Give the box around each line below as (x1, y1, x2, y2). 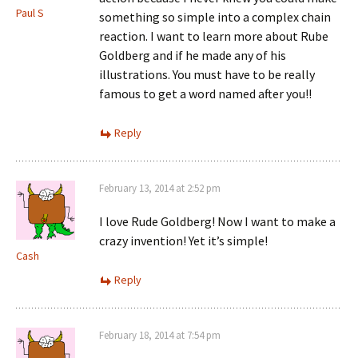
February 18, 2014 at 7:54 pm (99, 328, 221, 342)
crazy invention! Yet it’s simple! (99, 233, 268, 249)
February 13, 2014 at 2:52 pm (99, 181, 221, 195)
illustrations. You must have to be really (99, 66, 315, 82)
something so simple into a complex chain (99, 9, 331, 25)
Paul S (16, 6, 44, 20)
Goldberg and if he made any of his (99, 47, 286, 63)
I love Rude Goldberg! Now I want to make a (99, 213, 336, 229)
